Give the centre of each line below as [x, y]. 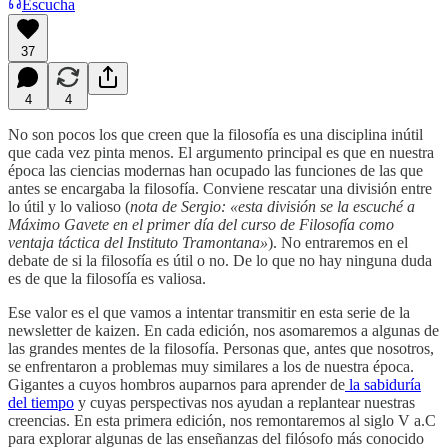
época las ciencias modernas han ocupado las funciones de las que [215, 170]
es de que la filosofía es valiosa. [109, 278]
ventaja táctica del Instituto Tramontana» [138, 242]
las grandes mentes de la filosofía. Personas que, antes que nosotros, [221, 348]
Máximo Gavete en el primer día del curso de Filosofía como [201, 224]
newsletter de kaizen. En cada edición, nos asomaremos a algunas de [223, 330]
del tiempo [41, 402]
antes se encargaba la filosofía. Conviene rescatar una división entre [220, 188]
